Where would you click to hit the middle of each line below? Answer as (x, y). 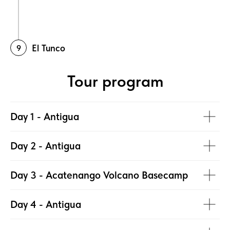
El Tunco (49, 48)
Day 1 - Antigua (45, 117)
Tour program (115, 81)
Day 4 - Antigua (46, 205)
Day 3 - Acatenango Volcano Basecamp (99, 175)
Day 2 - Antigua (45, 146)
